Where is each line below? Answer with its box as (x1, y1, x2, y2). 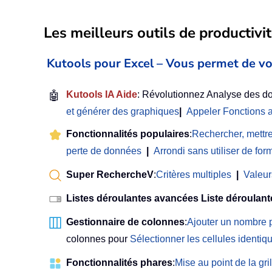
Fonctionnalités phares (66, 257, 172, 268)
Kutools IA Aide (66, 89, 137, 100)
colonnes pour (66, 234, 130, 245)
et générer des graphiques (66, 106, 179, 117)
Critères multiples (156, 169, 231, 180)
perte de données (66, 146, 141, 157)
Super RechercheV (66, 169, 154, 180)
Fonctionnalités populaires (66, 129, 189, 140)
